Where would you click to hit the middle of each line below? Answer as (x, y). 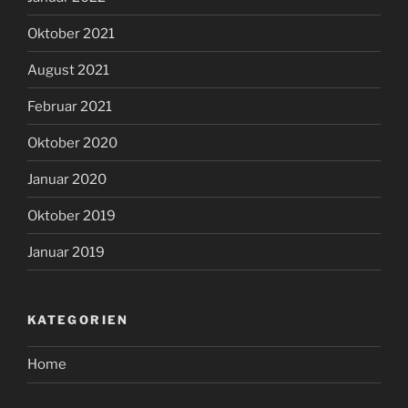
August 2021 (68, 70)
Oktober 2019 (71, 215)
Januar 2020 (67, 179)
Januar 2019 (66, 252)
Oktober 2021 (71, 33)
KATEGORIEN (78, 320)
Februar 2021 (70, 106)
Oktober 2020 (72, 143)
